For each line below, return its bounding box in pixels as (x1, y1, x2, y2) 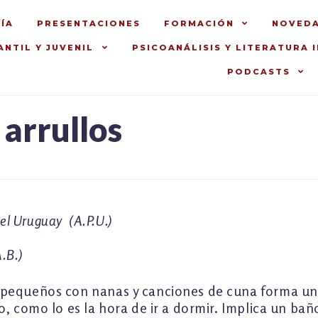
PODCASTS (226, 67, 290, 77)
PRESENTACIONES (36, 18, 141, 28)
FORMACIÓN (163, 18, 234, 28)
